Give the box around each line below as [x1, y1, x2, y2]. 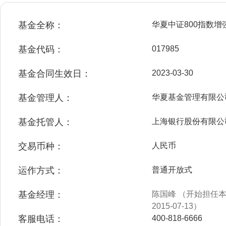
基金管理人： [18, 93, 73, 103]
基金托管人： [18, 117, 73, 127]
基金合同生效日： [18, 69, 91, 79]
